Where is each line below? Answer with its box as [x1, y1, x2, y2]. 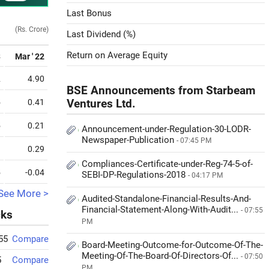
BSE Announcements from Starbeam [67, 84, 255, 97]
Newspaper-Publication [82, 134, 177, 145]
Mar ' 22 [15, 52, 44, 61]
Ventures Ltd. [67, 97, 136, 110]
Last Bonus [67, 8, 112, 19]
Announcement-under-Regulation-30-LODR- [82, 124, 251, 134]
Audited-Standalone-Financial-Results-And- [82, 193, 251, 204]
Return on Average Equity [67, 50, 168, 61]
